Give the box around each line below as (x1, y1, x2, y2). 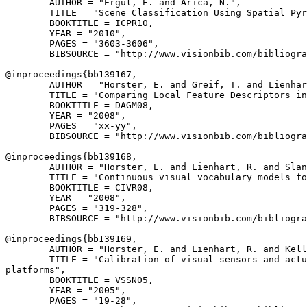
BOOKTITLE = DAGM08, (5, 100, 153, 110)
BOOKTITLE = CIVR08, (5, 182, 153, 193)
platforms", (5, 265, 66, 275)
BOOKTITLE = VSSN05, (5, 275, 153, 285)
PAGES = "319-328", (5, 203, 148, 213)
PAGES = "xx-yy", (5, 121, 137, 131)
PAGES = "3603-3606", (5, 38, 159, 49)
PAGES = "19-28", (5, 295, 137, 306)
